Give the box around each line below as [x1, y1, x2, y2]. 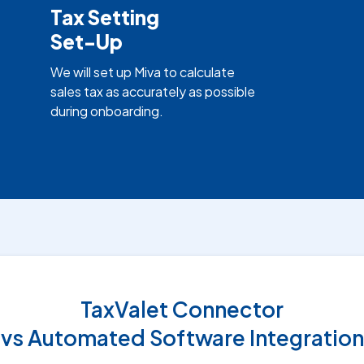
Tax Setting [50, 4, 159, 29]
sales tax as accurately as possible [50, 82, 255, 100]
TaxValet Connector [80, 295, 284, 323]
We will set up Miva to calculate [50, 63, 235, 80]
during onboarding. [50, 102, 163, 119]
